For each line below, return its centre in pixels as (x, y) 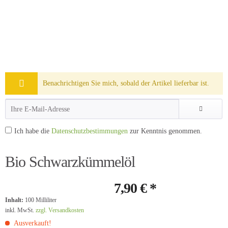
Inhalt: (15, 200)
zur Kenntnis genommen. (165, 131)
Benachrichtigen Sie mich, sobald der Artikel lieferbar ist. (126, 83)
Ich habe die (33, 131)
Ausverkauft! (32, 223)
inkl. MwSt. (20, 210)
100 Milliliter (41, 200)
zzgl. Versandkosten (60, 210)
